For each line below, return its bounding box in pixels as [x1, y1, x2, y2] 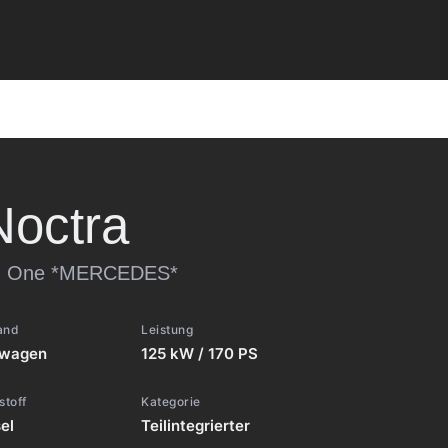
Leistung [141, 322, 194, 337]
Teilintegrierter [141, 416, 251, 435]
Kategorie [141, 394, 201, 409]
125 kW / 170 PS [141, 344, 259, 363]
